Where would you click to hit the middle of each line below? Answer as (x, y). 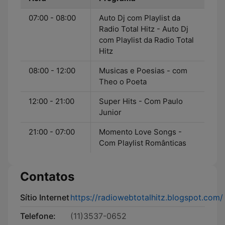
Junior (110, 112)
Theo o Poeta (123, 82)
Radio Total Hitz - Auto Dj (144, 29)
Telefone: (38, 216)
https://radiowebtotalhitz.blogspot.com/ (147, 197)
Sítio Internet (45, 197)
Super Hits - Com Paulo (141, 101)
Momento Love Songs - (140, 132)
